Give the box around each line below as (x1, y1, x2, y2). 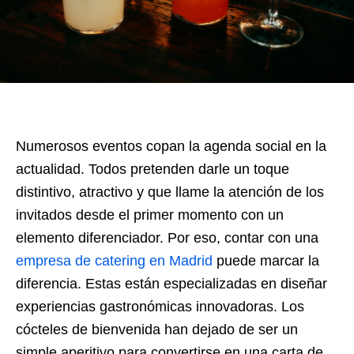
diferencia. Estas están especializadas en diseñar (16, 275, 327, 292)
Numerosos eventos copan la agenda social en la (16, 137, 326, 154)
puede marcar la (213, 252, 319, 269)
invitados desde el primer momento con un (16, 206, 284, 223)
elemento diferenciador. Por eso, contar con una (16, 229, 318, 246)
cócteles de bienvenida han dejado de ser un (16, 321, 298, 337)
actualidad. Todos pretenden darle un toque (16, 160, 289, 177)
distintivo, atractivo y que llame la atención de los (16, 183, 324, 200)
